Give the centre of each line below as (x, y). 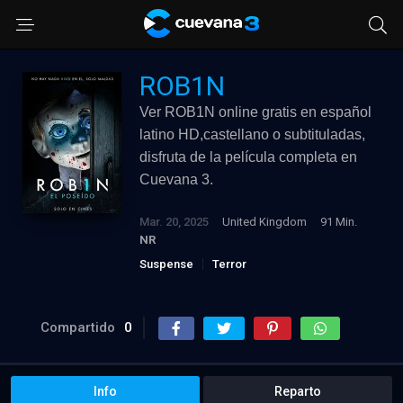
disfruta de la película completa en (248, 157)
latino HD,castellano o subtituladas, (252, 134)
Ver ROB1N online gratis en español (255, 112)
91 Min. (339, 222)
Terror (229, 264)
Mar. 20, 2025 (174, 222)
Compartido (78, 327)
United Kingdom (264, 222)
